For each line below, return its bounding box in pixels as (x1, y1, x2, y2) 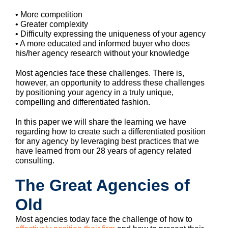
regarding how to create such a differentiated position (15, 127, 206, 136)
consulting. (15, 156, 54, 165)
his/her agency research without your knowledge (15, 48, 189, 58)
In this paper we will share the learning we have (15, 117, 186, 126)
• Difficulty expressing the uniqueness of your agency (15, 29, 206, 38)
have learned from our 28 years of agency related (15, 146, 191, 155)
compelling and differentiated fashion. (15, 97, 150, 106)
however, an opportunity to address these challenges (15, 78, 205, 87)
